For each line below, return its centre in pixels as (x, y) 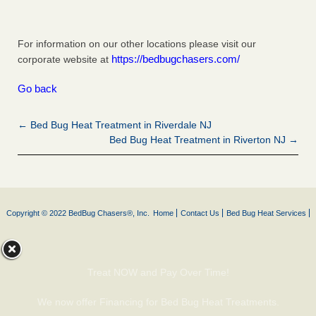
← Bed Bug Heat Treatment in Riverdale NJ (115, 125)
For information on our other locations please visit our (137, 44)
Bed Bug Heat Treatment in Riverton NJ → (204, 140)
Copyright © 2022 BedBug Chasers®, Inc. (78, 213)
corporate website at (65, 60)
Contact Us (200, 213)
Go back (37, 89)
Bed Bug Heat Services (266, 213)
